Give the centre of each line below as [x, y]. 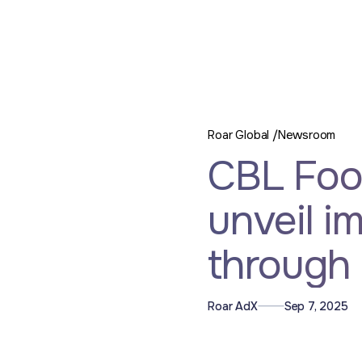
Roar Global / [243, 135]
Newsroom [307, 135]
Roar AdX [233, 306]
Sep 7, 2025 [316, 306]
